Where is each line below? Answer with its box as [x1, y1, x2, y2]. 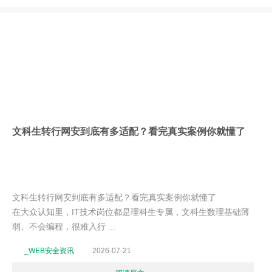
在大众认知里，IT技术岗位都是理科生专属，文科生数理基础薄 [12, 207, 250, 217]
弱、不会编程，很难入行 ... [12, 222, 115, 231]
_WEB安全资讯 [24, 246, 74, 255]
